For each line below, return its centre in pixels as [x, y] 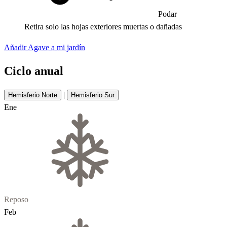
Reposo [16, 199]
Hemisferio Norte [33, 95]
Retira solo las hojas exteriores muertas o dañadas [103, 27]
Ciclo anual [34, 71]
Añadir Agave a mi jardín [45, 47]
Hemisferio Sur [93, 95]
